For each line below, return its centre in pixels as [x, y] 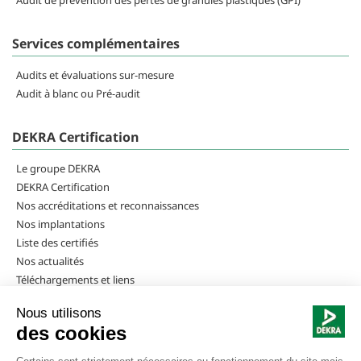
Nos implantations [60, 224]
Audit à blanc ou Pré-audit [78, 93]
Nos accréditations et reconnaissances [108, 205]
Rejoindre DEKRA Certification [87, 298]
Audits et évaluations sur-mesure [95, 75]
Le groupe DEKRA [58, 168]
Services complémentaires [96, 43]
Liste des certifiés [57, 242]
